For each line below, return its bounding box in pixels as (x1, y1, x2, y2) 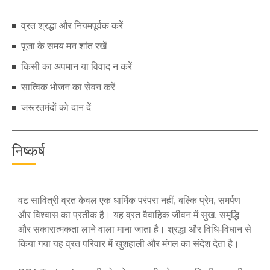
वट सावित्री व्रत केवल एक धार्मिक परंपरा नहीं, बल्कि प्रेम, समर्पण (18, 195, 240, 206)
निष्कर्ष (12, 143, 45, 159)
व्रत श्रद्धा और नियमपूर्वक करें (21, 20, 123, 31)
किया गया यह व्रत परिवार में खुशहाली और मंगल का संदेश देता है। (18, 239, 239, 249)
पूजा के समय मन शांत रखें (21, 41, 107, 51)
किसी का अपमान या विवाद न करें (21, 61, 132, 72)
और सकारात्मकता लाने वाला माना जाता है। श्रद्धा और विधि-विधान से (18, 224, 251, 234)
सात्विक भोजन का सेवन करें (21, 82, 115, 92)
